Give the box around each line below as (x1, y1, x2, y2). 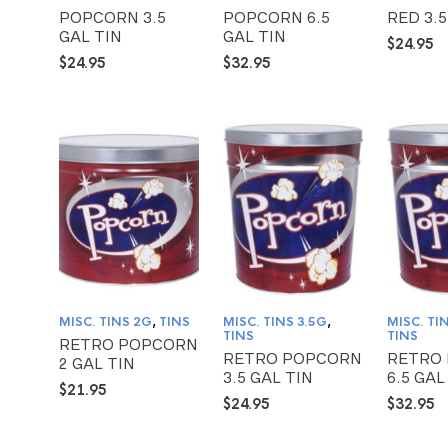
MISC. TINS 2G (59, 313, 152, 330)
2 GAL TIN (59, 354, 135, 372)
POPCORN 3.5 (59, 8, 166, 26)
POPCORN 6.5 (223, 8, 331, 26)
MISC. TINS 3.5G (223, 313, 328, 330)
